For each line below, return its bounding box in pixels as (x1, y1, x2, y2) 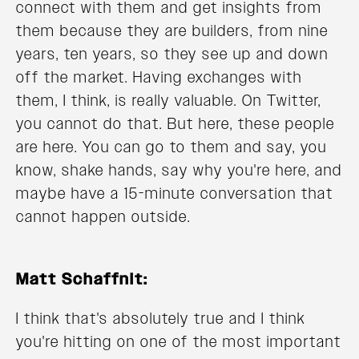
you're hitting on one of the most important (16, 331, 341, 353)
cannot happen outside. (16, 206, 191, 228)
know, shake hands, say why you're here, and (16, 159, 342, 181)
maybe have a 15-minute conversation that (16, 183, 333, 204)
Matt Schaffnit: (16, 268, 148, 290)
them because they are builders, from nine (16, 20, 329, 42)
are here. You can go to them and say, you (16, 136, 327, 158)
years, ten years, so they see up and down (16, 43, 329, 65)
